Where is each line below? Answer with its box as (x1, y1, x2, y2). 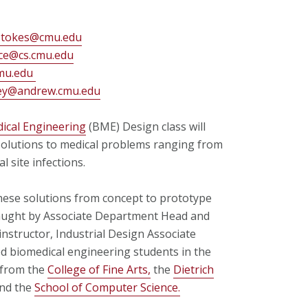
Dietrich (173, 261, 214, 277)
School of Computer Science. (34, 279, 180, 295)
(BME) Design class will (86, 118, 206, 134)
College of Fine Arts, (47, 261, 151, 277)
